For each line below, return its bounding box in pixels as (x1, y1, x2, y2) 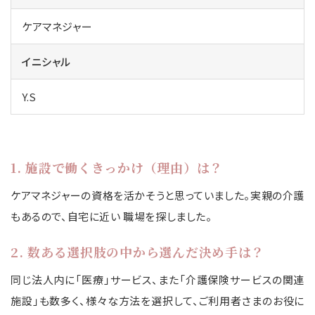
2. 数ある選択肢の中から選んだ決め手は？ (11, 243, 265, 262)
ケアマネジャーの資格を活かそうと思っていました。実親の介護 (11, 188, 304, 203)
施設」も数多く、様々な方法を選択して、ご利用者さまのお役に (11, 293, 304, 309)
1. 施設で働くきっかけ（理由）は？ (11, 158, 223, 177)
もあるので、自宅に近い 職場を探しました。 (11, 209, 212, 224)
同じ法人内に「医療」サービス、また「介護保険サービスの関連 (11, 272, 304, 288)
